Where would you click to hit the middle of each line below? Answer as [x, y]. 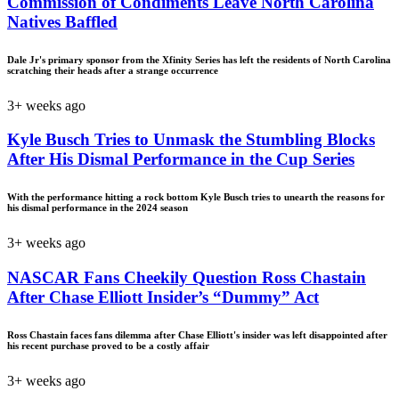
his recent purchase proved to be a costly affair [108, 345]
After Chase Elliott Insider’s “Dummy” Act [163, 297]
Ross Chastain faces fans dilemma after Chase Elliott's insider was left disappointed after [197, 334]
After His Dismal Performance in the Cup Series [181, 159]
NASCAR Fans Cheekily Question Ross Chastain [187, 277]
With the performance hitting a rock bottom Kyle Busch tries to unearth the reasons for [196, 197]
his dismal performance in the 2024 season [98, 208]
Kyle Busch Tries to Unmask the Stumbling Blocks [191, 140]
